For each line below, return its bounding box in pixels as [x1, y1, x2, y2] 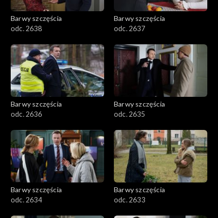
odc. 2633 [114, 196, 145, 204]
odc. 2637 [114, 24, 145, 33]
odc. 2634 [11, 196, 42, 204]
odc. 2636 [11, 110, 42, 119]
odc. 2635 [114, 110, 145, 119]
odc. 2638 [11, 24, 42, 33]
